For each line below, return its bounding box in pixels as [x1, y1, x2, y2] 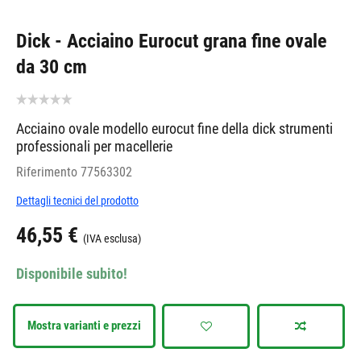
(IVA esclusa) [83, 232, 141, 246]
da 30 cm [16, 56, 87, 79]
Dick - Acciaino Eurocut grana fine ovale [16, 30, 326, 53]
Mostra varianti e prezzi [27, 317, 141, 333]
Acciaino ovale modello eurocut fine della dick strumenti [16, 120, 333, 138]
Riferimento [16, 164, 77, 180]
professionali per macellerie [16, 138, 172, 156]
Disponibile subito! [16, 264, 127, 282]
